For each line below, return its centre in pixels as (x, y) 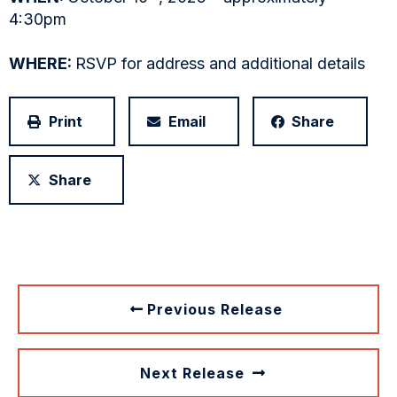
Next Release (195, 374)
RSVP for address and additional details (220, 64)
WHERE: (42, 64)
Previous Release (215, 310)
